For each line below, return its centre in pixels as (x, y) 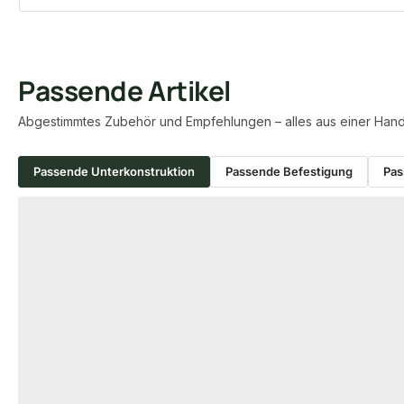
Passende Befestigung (289, 171)
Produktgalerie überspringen (105, 210)
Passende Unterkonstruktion (114, 171)
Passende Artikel (124, 90)
